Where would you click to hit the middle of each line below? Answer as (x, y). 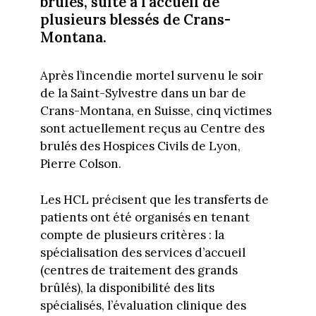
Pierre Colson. (80, 164)
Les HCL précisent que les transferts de (154, 199)
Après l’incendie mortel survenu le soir (151, 76)
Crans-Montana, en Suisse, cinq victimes (156, 111)
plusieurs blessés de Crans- (135, 19)
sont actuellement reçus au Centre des (152, 129)
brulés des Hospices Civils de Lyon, (140, 146)
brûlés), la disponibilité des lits (127, 287)
